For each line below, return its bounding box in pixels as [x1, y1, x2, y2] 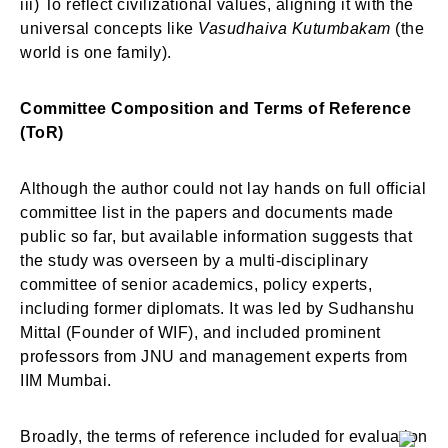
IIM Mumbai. [20, 372, 112, 389]
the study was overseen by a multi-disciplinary [20, 252, 368, 269]
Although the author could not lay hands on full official [20, 180, 426, 197]
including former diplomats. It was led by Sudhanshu [20, 300, 415, 317]
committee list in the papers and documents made [20, 204, 394, 221]
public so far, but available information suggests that [20, 228, 412, 245]
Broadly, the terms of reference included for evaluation [20, 428, 428, 445]
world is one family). [20, 44, 172, 61]
